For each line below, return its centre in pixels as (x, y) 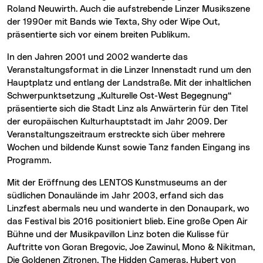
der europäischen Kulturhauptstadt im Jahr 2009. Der (117, 122)
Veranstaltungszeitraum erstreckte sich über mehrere (116, 135)
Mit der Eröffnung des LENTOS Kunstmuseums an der (11, 183)
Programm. (29, 161)
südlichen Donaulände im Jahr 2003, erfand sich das (115, 196)
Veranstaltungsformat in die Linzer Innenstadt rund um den (129, 70)
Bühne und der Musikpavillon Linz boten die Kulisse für (118, 235)
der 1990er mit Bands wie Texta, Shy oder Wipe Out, (113, 22)
